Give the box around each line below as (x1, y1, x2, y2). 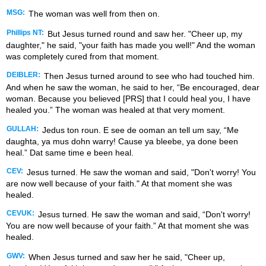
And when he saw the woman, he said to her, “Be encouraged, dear (6, 83, 259, 93)
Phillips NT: (7, 28, 44, 36)
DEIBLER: (7, 71, 40, 79)
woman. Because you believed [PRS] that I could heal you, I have (6, 94, 251, 104)
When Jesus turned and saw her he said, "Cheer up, (26, 252, 225, 262)
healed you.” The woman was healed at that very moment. (6, 105, 225, 115)
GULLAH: (7, 125, 39, 132)
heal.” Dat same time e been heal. (6, 147, 134, 157)
